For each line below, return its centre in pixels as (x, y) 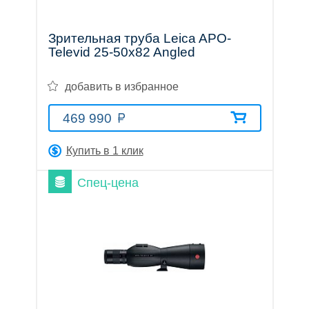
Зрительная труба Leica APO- (139, 39)
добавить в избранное (121, 87)
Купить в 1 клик (104, 151)
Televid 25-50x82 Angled (121, 52)
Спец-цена (108, 183)
